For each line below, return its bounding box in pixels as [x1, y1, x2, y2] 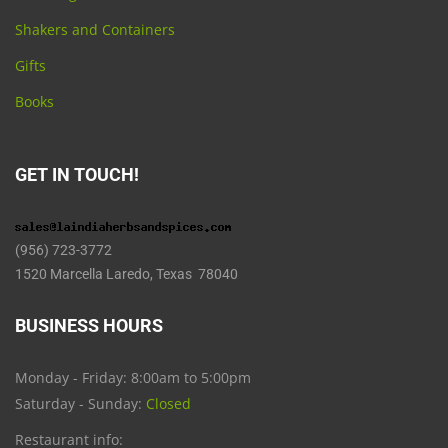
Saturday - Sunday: [15, 394, 146, 414]
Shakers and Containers [15, 20, 175, 40]
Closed [146, 394, 191, 414]
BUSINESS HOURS [15, 315, 163, 337]
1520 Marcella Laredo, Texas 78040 [15, 266, 241, 283]
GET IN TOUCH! [15, 164, 139, 186]
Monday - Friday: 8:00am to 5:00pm [15, 368, 251, 388]
